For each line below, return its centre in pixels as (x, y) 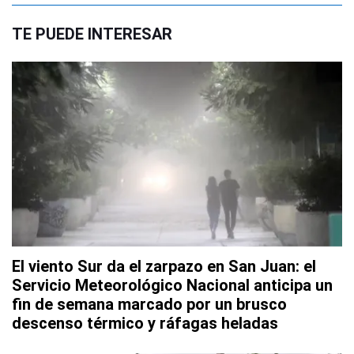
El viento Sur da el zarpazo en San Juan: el (164, 267)
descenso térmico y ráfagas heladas (145, 324)
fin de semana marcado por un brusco (149, 305)
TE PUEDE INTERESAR (92, 34)
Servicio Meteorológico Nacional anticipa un (172, 286)
